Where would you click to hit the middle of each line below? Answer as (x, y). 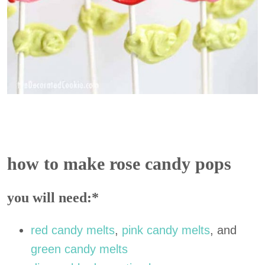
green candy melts (79, 249)
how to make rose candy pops (119, 164)
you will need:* (53, 198)
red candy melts (73, 230)
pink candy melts (166, 230)
